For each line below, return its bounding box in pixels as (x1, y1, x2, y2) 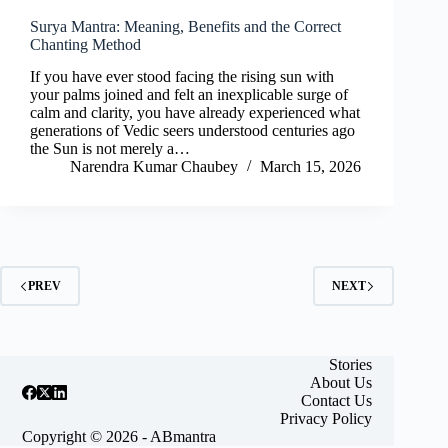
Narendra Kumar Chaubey (70, 158, 238, 176)
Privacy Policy (279, 410, 372, 428)
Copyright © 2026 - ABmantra (22, 428, 217, 446)
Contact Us (300, 392, 372, 410)
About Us (309, 374, 372, 392)
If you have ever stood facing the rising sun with (30, 68, 334, 86)
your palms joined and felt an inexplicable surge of (30, 86, 348, 104)
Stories (328, 356, 372, 374)
